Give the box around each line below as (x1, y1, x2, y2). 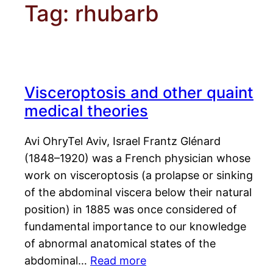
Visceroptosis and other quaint (24, 83, 253, 102)
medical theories (24, 101, 148, 121)
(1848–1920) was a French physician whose (24, 152, 250, 165)
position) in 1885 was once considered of (24, 203, 237, 216)
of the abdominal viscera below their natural (24, 186, 252, 199)
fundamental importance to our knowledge (24, 220, 246, 233)
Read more (90, 254, 146, 268)
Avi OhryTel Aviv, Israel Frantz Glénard (24, 135, 221, 148)
